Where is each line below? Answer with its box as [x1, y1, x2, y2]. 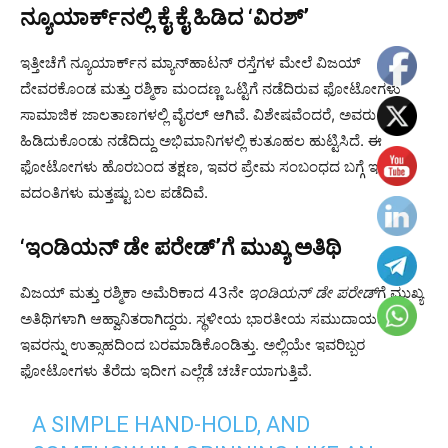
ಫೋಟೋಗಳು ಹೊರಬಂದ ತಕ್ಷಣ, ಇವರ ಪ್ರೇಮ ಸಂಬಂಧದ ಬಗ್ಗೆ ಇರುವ [20, 157, 403, 177]
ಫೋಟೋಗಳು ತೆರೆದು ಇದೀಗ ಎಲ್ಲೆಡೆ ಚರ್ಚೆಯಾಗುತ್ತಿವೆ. [20, 361, 312, 381]
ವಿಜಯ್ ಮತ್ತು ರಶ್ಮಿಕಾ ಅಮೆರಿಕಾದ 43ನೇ [20, 283, 248, 303]
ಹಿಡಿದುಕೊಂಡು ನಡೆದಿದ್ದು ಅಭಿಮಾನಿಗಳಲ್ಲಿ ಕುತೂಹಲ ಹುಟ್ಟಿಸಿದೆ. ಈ [20, 131, 382, 151]
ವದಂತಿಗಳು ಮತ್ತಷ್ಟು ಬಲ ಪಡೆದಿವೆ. [20, 183, 208, 203]
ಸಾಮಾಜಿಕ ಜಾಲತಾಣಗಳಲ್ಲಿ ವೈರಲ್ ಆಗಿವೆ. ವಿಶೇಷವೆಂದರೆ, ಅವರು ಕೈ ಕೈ [20, 105, 402, 125]
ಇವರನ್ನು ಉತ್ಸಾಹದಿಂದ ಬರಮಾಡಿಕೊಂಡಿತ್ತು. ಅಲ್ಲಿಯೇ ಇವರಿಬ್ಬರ [20, 335, 365, 355]
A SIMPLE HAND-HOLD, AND [32, 412, 311, 438]
